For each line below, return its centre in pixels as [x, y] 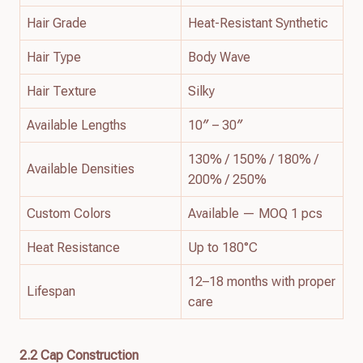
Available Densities [81, 169]
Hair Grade [57, 23]
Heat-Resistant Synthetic [258, 23]
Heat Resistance [73, 247]
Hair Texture [62, 91]
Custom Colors [69, 213]
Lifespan [51, 291]
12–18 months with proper [262, 281]
